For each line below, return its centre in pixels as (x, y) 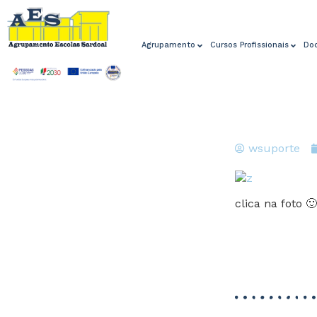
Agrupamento (169, 45)
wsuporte (274, 148)
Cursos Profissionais (250, 45)
